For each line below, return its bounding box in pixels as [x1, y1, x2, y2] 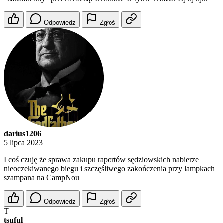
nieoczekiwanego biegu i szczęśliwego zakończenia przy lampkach [4, 164, 215, 173]
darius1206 [4, 129, 41, 138]
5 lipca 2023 [4, 138, 43, 147]
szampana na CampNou [4, 173, 79, 182]
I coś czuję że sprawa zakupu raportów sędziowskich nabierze [4, 155, 199, 164]
